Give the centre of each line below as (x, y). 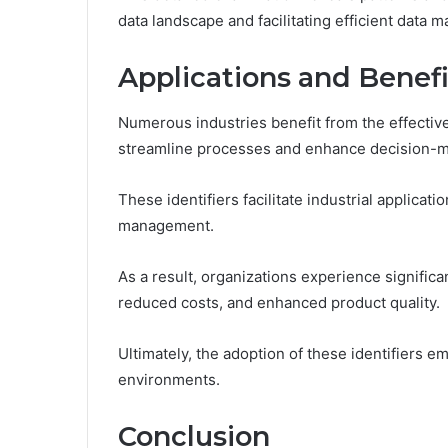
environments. (169, 379)
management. (166, 225)
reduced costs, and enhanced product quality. (279, 302)
